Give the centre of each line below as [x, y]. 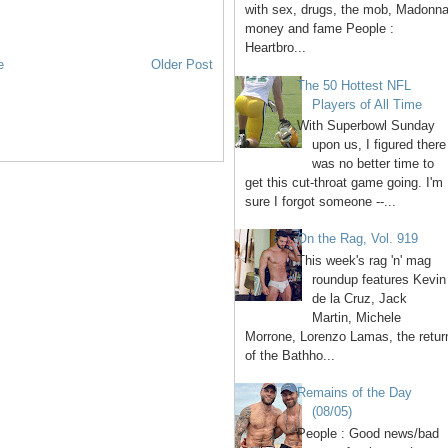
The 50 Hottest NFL [354, 85]
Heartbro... [275, 48]
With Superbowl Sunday [366, 126]
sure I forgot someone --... [320, 202]
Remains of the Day [355, 393]
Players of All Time [367, 104]
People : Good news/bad [368, 433]
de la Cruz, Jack [360, 298]
